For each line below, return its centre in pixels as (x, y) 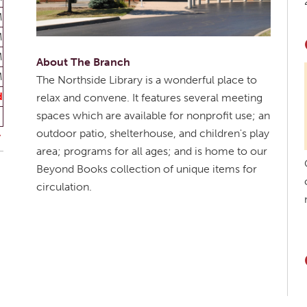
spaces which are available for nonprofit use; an (153, 116)
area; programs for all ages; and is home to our (152, 151)
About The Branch (83, 62)
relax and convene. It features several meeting (149, 98)
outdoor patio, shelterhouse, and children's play (153, 134)
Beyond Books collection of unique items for (147, 169)
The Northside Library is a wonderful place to (147, 80)
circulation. (64, 187)
